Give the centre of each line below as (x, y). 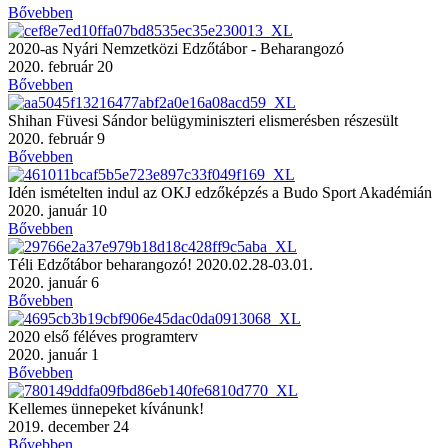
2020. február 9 (56, 138)
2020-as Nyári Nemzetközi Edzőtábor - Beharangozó (176, 48)
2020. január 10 (57, 210)
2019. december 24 (68, 426)
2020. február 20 (60, 66)
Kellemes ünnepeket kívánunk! (106, 408)
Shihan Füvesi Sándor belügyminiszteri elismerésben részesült (203, 120)
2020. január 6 (53, 282)
